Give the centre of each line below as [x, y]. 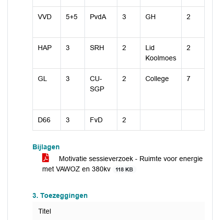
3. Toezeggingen [60, 195]
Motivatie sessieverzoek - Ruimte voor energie [130, 159]
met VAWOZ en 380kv [77, 169]
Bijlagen [46, 147]
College [157, 79]
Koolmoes [161, 58]
